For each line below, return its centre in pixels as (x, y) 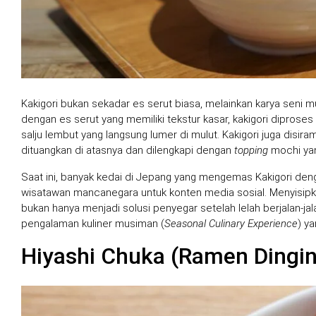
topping (251, 151)
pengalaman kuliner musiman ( (93, 224)
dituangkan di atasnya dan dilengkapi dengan (128, 151)
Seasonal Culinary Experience (231, 224)
